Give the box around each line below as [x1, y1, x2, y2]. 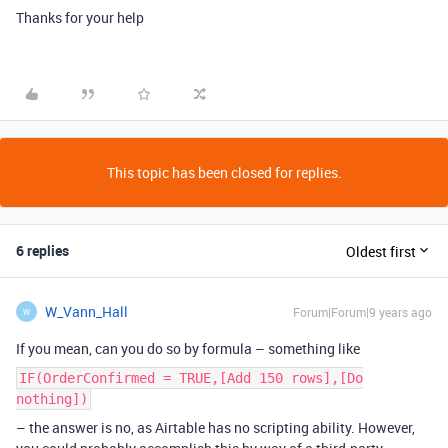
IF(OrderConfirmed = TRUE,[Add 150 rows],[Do [19, 370, 363, 386]
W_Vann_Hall [45, 302, 128, 321]
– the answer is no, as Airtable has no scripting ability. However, [16, 418, 415, 437]
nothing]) [16, 391, 88, 407]
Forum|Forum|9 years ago [293, 304, 432, 320]
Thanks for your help [16, 8, 144, 27]
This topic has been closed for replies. [106, 163, 342, 182]
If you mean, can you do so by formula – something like [16, 339, 360, 358]
